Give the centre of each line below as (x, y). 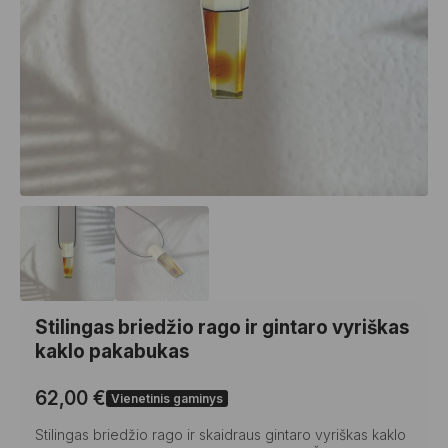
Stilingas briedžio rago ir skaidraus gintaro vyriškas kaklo (220, 434)
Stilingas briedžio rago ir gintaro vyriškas (222, 327)
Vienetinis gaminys (167, 398)
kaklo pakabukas (112, 351)
